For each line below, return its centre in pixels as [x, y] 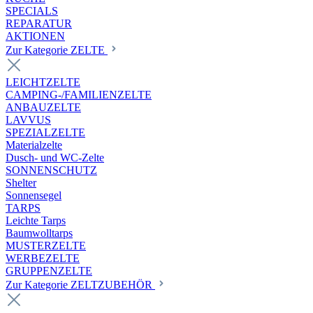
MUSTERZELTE [46, 246]
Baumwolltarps [39, 233]
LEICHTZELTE [43, 82]
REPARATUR [39, 23]
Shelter [21, 183]
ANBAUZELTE [43, 107]
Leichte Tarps [36, 220]
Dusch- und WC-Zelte [55, 158]
